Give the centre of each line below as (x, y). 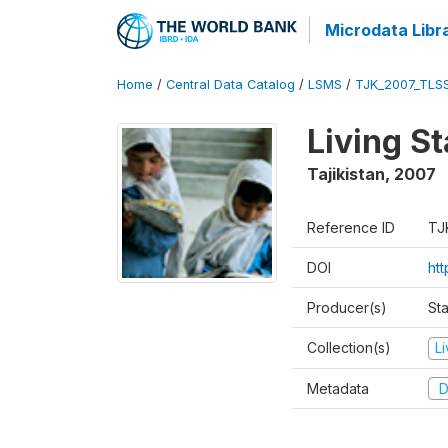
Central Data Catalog (230, 84)
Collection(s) (349, 347)
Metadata (338, 388)
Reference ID (351, 227)
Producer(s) (347, 307)
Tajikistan (346, 174)
